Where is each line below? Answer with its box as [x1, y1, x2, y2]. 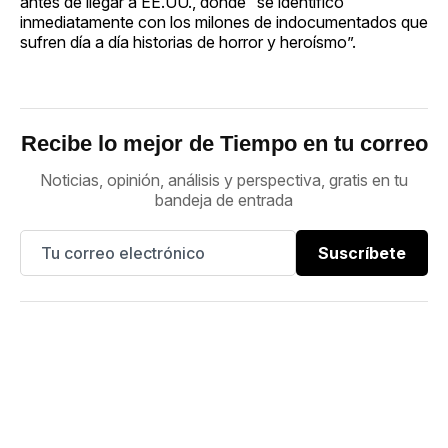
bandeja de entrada [155, 189, 293, 210]
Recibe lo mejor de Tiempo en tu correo [20, 130, 428, 156]
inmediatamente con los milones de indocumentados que [20, 11, 428, 32]
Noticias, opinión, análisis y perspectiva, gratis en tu [40, 169, 408, 190]
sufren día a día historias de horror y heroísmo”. [20, 31, 356, 52]
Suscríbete [318, 242, 406, 263]
